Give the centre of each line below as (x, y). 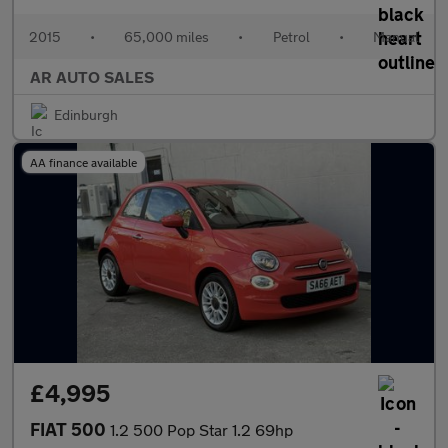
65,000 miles (167, 36)
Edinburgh (86, 114)
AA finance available (83, 162)
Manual (395, 36)
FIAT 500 (70, 429)
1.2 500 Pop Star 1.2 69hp (201, 429)
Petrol (291, 36)
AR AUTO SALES (92, 76)
